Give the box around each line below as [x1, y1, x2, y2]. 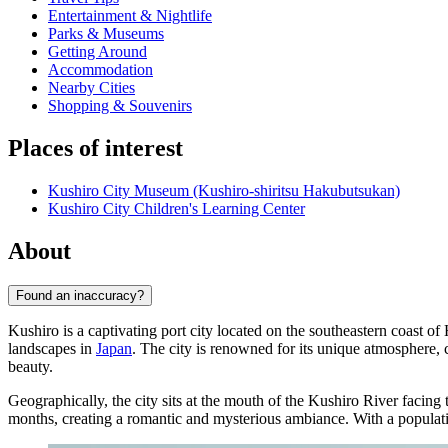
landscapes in [8, 339, 96, 357]
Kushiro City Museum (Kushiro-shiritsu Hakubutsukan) [48, 182, 400, 200]
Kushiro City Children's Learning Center [48, 200, 305, 218]
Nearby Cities [48, 79, 135, 97]
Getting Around [48, 43, 147, 61]
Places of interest [8, 135, 183, 162]
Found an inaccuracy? [16, 287, 144, 303]
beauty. [8, 357, 53, 375]
